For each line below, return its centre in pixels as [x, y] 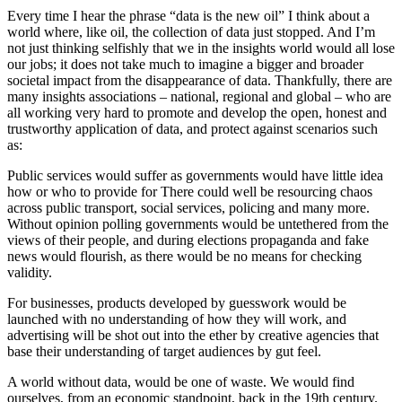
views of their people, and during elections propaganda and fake [188, 240]
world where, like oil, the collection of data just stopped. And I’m [191, 31]
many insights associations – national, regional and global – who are [199, 96]
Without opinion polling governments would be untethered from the [198, 223]
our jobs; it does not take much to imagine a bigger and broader [185, 64]
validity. [30, 272]
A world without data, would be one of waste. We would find [181, 381]
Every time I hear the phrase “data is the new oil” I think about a [188, 15]
